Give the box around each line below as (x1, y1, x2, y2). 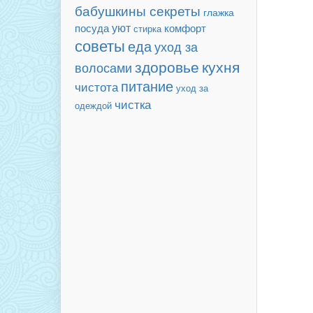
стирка (133, 22, 161, 35)
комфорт (164, 20, 206, 35)
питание (121, 76, 173, 96)
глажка (203, 6, 234, 19)
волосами (75, 58, 132, 76)
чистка (115, 95, 151, 112)
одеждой (75, 99, 112, 112)
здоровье (135, 56, 199, 77)
